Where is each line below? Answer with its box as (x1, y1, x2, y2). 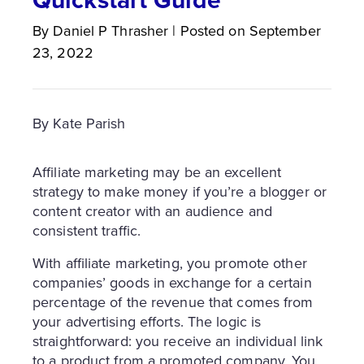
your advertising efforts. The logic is (32, 310, 262, 332)
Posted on (180, 19, 245, 41)
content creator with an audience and (32, 200, 272, 222)
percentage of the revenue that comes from (32, 291, 314, 313)
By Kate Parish (32, 112, 126, 134)
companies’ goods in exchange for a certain (32, 271, 312, 293)
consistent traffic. (32, 219, 141, 241)
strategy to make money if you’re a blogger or (32, 180, 327, 202)
